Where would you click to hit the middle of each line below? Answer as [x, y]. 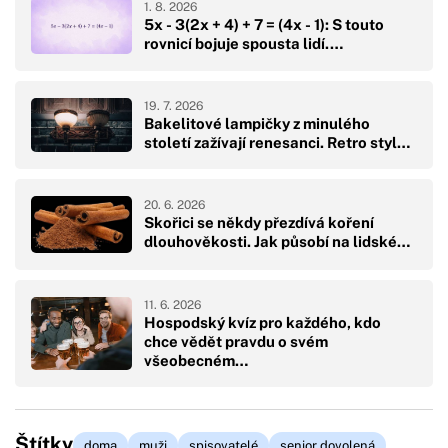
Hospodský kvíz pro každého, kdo [262, 322]
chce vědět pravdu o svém [236, 341]
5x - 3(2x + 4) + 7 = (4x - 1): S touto [264, 24]
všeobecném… [196, 360]
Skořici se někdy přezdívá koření [259, 223]
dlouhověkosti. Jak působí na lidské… [277, 242]
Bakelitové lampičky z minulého [257, 124]
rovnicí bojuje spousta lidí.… [243, 43]
